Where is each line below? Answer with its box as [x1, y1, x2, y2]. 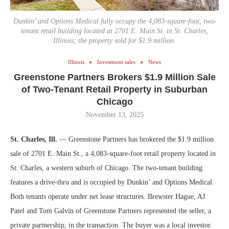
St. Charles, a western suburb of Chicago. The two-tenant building [10, 164, 202, 172]
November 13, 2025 [85, 111, 144, 119]
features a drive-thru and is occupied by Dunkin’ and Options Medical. [10, 178, 214, 187]
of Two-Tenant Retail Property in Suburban [21, 84, 208, 95]
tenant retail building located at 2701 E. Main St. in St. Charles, [21, 27, 208, 35]
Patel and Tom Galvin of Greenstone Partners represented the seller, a [10, 207, 211, 215]
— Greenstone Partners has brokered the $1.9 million [57, 135, 214, 144]
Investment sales [97, 59, 135, 65]
